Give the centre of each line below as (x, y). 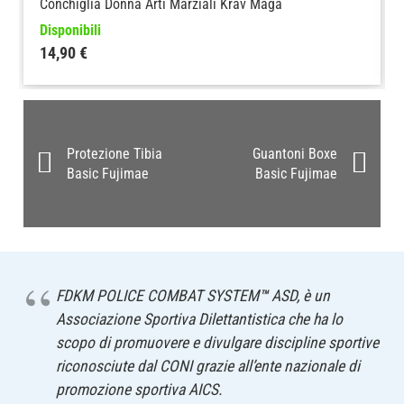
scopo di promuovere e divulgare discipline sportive (217, 342)
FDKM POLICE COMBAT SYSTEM (157, 295)
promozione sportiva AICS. (139, 389)
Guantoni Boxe (295, 153)
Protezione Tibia (114, 153)
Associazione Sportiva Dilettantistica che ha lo (199, 319)
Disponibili (70, 31)
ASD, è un (298, 295)
